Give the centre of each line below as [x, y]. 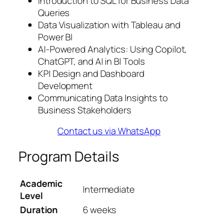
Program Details [69, 157]
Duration [39, 209]
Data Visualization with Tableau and [109, 25]
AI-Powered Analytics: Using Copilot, [113, 49]
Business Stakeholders [85, 110]
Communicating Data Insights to [103, 98]
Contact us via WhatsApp [109, 131]
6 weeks [100, 209]
